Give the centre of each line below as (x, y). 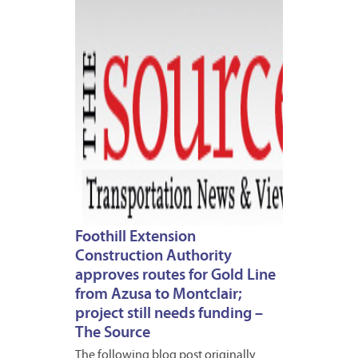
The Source (113, 333)
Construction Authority (153, 256)
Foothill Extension (135, 237)
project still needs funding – (169, 314)
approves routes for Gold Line (175, 275)
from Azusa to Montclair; (159, 294)
